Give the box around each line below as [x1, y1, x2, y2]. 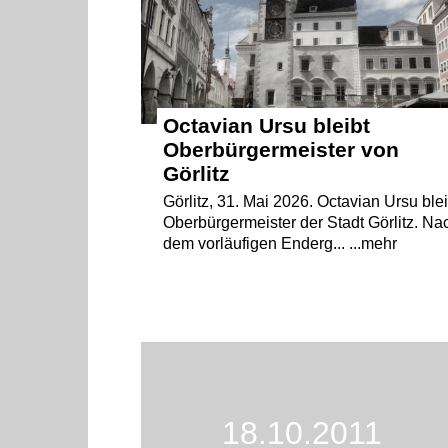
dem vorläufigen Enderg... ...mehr [163, 235, 398, 253]
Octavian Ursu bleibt [163, 114, 371, 138]
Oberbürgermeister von [163, 138, 400, 162]
